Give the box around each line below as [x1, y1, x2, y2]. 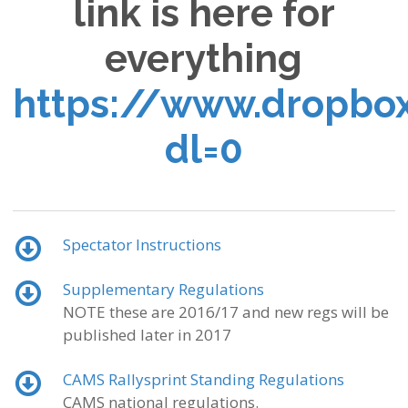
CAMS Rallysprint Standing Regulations [62, 368, 344, 390]
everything [105, 36, 303, 81]
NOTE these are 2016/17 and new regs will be [62, 301, 389, 322]
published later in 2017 [62, 323, 231, 345]
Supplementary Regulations [62, 278, 264, 300]
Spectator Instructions [62, 233, 221, 255]
